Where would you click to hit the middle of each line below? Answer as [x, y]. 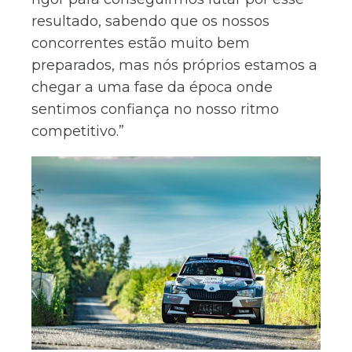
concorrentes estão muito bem [141, 43]
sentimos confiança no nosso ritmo [155, 109]
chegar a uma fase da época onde [152, 87]
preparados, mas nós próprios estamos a [174, 65]
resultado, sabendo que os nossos [150, 21]
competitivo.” [78, 131]
